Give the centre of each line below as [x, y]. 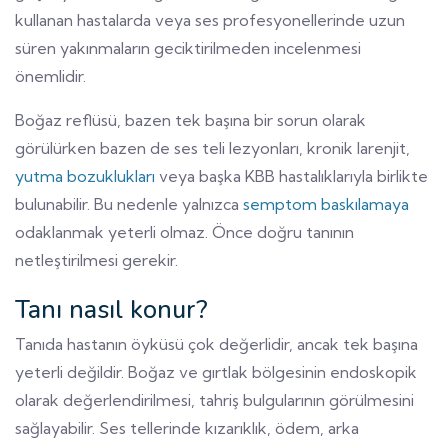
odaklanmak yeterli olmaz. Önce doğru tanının [184, 231]
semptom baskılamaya [326, 203]
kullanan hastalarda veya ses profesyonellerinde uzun [210, 19]
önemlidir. [50, 75]
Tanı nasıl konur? [111, 309]
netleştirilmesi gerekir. [96, 259]
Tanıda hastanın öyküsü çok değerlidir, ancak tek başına [216, 343]
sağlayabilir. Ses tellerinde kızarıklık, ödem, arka [187, 427]
